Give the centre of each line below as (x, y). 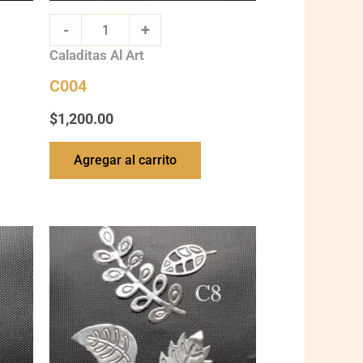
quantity (70, 249)
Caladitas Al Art (97, 56)
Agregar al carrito (125, 160)
